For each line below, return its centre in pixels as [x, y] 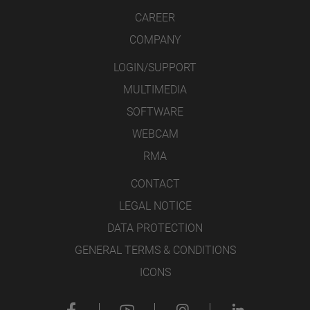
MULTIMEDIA [155, 90]
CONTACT [155, 184]
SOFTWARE [155, 112]
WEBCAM [155, 134]
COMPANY [155, 40]
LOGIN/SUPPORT [155, 68]
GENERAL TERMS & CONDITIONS [155, 250]
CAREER [155, 18]
